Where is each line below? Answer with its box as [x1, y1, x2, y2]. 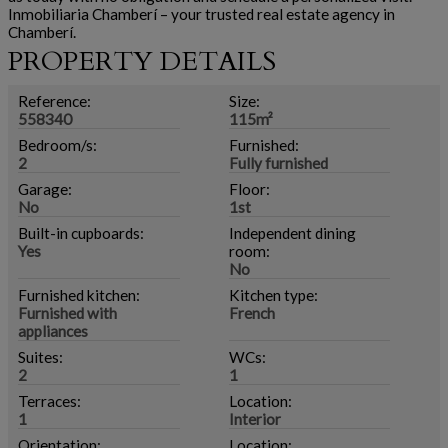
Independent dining [228, 224, 356, 242]
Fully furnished [228, 154, 328, 172]
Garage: [18, 180, 72, 198]
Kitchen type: [228, 286, 318, 304]
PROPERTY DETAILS [8, 43, 276, 80]
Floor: [228, 180, 270, 198]
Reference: [18, 92, 91, 110]
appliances [18, 322, 88, 340]
